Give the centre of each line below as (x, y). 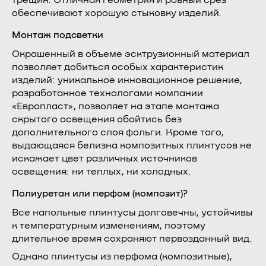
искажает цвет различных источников (104, 159)
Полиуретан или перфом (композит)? (100, 194)
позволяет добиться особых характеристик (118, 67)
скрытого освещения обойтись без (97, 119)
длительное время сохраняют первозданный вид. (132, 239)
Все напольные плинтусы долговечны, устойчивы (132, 213)
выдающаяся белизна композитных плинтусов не (132, 145)
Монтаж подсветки (58, 35)
